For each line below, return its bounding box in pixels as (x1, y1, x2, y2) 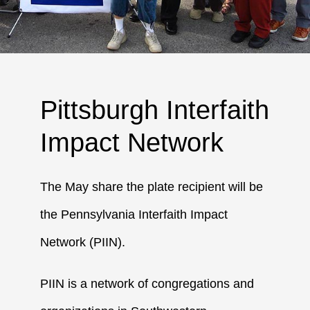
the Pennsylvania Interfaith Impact (40, 207, 228, 221)
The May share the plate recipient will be (40, 179, 264, 194)
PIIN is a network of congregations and (40, 276, 255, 291)
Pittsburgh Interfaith (40, 95, 270, 125)
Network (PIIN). (40, 235, 126, 249)
